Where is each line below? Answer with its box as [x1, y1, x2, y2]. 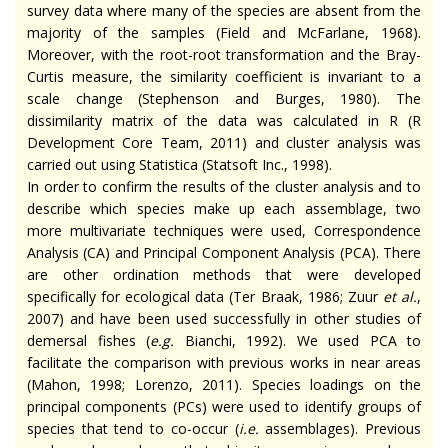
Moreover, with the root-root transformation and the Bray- [27, 45, 421, 65]
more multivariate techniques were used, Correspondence [27, 221, 421, 241]
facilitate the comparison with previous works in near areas [27, 353, 421, 373]
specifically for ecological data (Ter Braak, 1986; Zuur [27, 287, 383, 307]
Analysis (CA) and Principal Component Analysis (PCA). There [27, 243, 421, 263]
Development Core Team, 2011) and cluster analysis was [27, 133, 421, 153]
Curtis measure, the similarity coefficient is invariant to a [27, 67, 421, 87]
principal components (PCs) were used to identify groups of [27, 397, 421, 417]
